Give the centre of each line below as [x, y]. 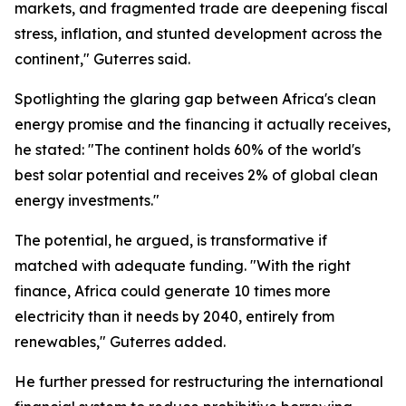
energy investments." [87, 200]
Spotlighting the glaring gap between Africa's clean [195, 99]
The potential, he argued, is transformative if [171, 240]
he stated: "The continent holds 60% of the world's [188, 150]
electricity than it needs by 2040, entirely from [174, 316]
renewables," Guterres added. [120, 342]
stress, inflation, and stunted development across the [198, 34]
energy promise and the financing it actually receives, [203, 124]
